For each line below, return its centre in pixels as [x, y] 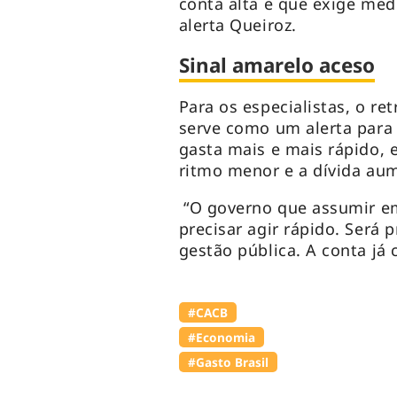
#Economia [221, 338]
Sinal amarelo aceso [276, 66]
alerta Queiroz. [237, 25]
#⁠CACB [207, 313]
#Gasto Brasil [228, 362]
